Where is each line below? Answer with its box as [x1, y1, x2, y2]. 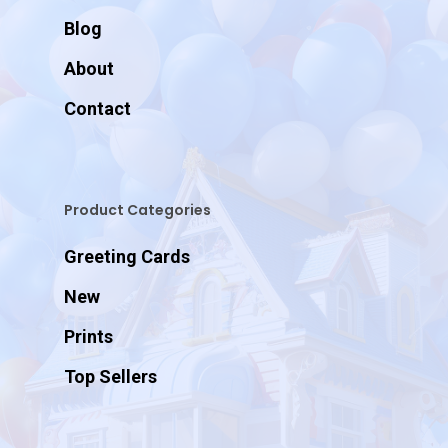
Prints [64, 326, 113, 347]
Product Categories [64, 200, 211, 220]
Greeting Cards [64, 246, 190, 267]
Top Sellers [64, 366, 157, 387]
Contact [64, 98, 131, 119]
